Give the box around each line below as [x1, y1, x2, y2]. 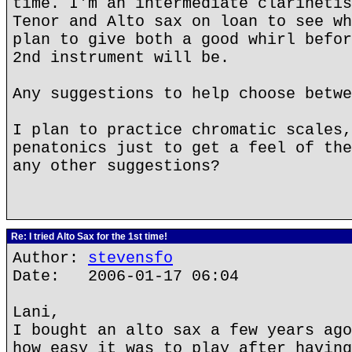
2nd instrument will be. [13, 49, 229, 67]
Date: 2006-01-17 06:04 [13, 267, 239, 285]
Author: [13, 249, 88, 267]
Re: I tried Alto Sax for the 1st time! [9, 231, 167, 242]
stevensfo [88, 249, 173, 267]
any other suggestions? [13, 157, 220, 175]
